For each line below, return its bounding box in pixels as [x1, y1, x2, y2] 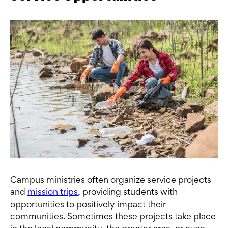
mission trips [27, 189, 78, 197]
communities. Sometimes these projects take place [10, 213, 216, 222]
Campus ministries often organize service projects [10, 177, 211, 185]
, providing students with [78, 189, 178, 197]
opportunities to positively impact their [10, 201, 166, 210]
